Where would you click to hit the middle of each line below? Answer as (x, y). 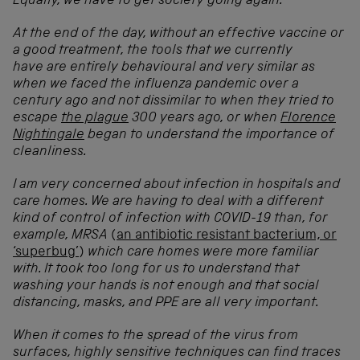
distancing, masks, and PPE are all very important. (166, 303)
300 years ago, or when (205, 118)
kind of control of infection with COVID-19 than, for (170, 219)
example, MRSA (62, 235)
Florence (308, 118)
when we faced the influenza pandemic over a (156, 84)
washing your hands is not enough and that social (166, 286)
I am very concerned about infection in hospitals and (176, 185)
